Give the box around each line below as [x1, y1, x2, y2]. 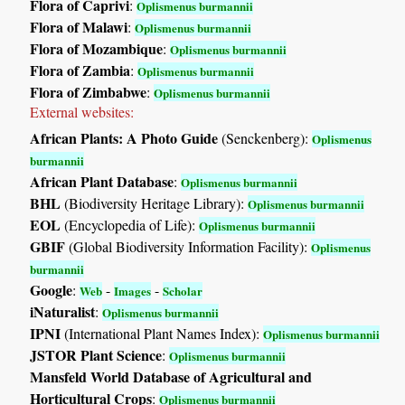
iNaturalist [30, 300, 96, 322]
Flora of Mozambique [30, 37, 164, 59]
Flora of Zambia [30, 59, 131, 80]
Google [30, 278, 73, 300]
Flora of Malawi [30, 15, 128, 37]
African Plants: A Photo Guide [30, 127, 219, 148]
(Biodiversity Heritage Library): [61, 193, 249, 212]
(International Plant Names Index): [61, 323, 264, 343]
